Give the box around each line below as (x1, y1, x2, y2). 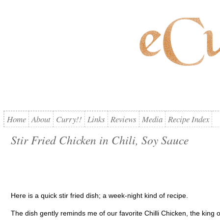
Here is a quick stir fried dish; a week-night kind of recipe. (10, 192, 188, 199)
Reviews (110, 113, 137, 125)
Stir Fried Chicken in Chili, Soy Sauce (10, 132, 189, 147)
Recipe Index (167, 113, 209, 125)
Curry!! (55, 113, 82, 125)
